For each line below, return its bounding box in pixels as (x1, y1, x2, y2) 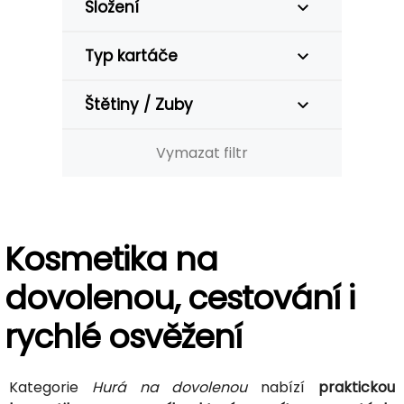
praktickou (318, 377, 396, 398)
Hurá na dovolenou (91, 377, 248, 398)
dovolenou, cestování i (5, 275, 354, 321)
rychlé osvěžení (5, 314, 242, 360)
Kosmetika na (5, 236, 217, 282)
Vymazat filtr (156, 142, 248, 163)
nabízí (247, 377, 319, 398)
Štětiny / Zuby (85, 94, 193, 115)
